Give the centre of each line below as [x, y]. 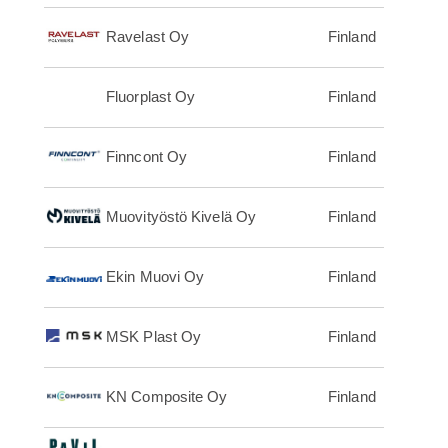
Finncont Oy [147, 157]
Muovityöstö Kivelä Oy [181, 217]
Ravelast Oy [148, 37]
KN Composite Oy [167, 397]
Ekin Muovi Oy [155, 277]
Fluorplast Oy [151, 97]
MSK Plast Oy [154, 337]
